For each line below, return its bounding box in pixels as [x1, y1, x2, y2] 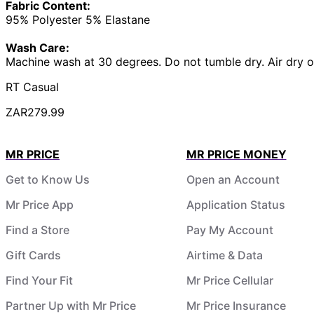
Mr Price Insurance [186, 298, 286, 313]
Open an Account [186, 172, 280, 186]
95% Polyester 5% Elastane [6, 12, 150, 27]
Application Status [186, 197, 285, 212]
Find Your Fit [6, 273, 73, 287]
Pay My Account [186, 222, 273, 237]
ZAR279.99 [6, 104, 64, 119]
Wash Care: [6, 40, 69, 55]
